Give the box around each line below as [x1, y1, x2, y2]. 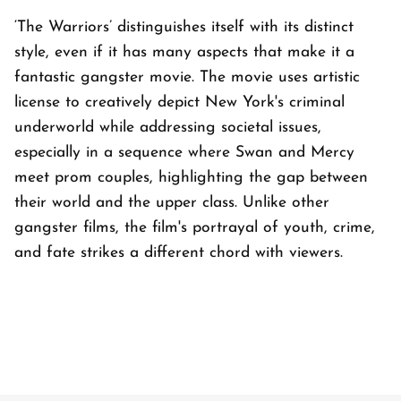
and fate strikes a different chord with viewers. [14, 245, 343, 260]
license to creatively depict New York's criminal [14, 95, 345, 110]
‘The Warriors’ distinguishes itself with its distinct [14, 20, 354, 35]
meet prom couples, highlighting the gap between [14, 170, 368, 185]
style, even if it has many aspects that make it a [14, 45, 354, 60]
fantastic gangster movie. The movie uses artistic [14, 70, 360, 85]
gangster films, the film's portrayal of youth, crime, [14, 220, 375, 235]
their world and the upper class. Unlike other [14, 195, 329, 210]
